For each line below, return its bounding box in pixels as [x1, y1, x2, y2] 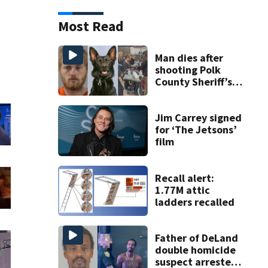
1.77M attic [154, 182, 210, 197]
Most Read [57, 16, 124, 35]
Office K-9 [154, 87, 202, 101]
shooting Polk [154, 63, 221, 77]
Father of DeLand [154, 231, 238, 245]
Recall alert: [154, 170, 214, 185]
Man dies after [154, 51, 223, 65]
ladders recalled [154, 194, 234, 209]
